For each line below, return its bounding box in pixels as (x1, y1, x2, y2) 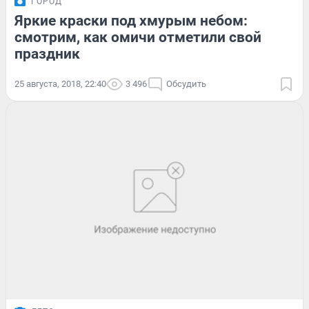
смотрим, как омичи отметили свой (14, 28, 261, 46)
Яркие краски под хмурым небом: (14, 12, 248, 29)
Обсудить (166, 78, 206, 89)
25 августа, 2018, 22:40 (14, 78, 106, 89)
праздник (14, 45, 80, 62)
